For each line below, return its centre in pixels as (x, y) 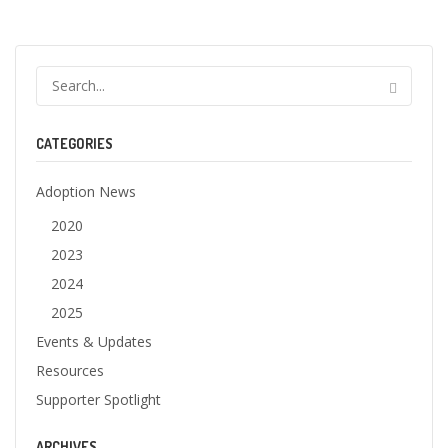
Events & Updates (94, 341)
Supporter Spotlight (98, 399)
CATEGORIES (74, 143)
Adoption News (86, 191)
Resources (70, 370)
